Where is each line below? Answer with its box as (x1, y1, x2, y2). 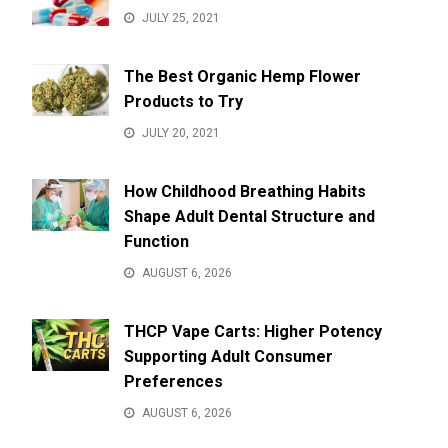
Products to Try (123, 92, 243, 112)
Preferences (123, 372, 223, 392)
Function (123, 232, 189, 252)
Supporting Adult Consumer (123, 347, 333, 367)
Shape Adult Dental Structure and (123, 207, 375, 227)
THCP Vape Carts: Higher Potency (123, 322, 382, 342)
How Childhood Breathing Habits (123, 182, 366, 202)
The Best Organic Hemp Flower (123, 67, 361, 87)
